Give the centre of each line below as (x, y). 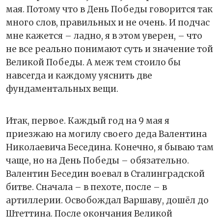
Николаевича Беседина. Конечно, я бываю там (110, 147)
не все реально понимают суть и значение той (110, 49)
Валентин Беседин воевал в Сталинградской (105, 174)
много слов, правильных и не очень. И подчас (108, 22)
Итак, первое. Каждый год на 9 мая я (88, 121)
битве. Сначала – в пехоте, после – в (86, 187)
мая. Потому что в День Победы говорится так (109, 9)
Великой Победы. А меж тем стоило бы (93, 62)
